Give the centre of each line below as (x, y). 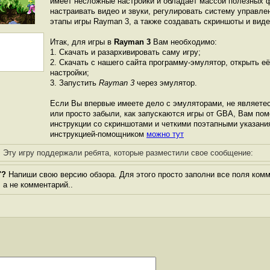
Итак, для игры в (82, 42)
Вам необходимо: (184, 42)
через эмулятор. (166, 83)
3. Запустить (74, 83)
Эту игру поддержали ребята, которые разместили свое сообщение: (128, 153)
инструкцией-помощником (98, 134)
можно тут (165, 134)
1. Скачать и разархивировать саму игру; (125, 52)
